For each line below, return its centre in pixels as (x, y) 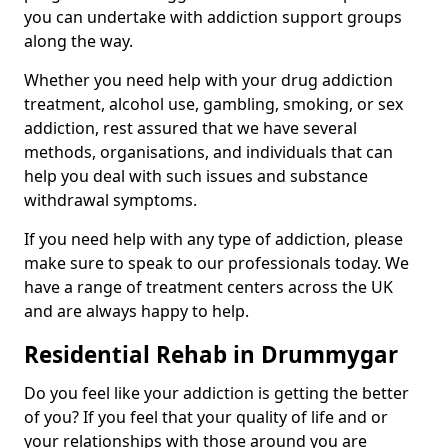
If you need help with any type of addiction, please (213, 239)
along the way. (78, 41)
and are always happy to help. (136, 311)
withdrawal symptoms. (110, 200)
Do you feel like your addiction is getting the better (216, 393)
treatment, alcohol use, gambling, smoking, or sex (213, 104)
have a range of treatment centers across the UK (208, 287)
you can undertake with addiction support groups (213, 17)
